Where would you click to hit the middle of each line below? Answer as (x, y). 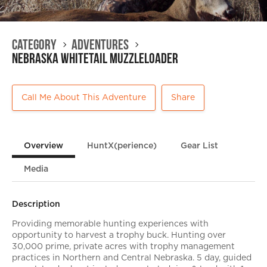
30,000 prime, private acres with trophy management (123, 247)
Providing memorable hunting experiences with (110, 224)
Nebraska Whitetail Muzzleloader (95, 59)
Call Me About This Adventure (84, 98)
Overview (44, 146)
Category (34, 45)
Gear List (199, 146)
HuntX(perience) (122, 146)
